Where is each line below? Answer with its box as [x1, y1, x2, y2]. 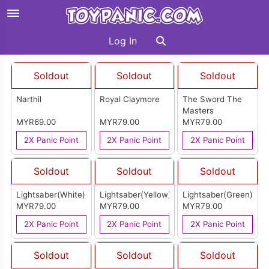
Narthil [16, 94, 42, 104]
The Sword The [183, 94, 243, 104]
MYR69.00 [16, 117, 56, 127]
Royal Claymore [99, 94, 160, 104]
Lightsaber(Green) [183, 190, 253, 200]
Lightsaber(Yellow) [99, 190, 171, 200]
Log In [108, 35, 137, 47]
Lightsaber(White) [16, 190, 86, 200]
